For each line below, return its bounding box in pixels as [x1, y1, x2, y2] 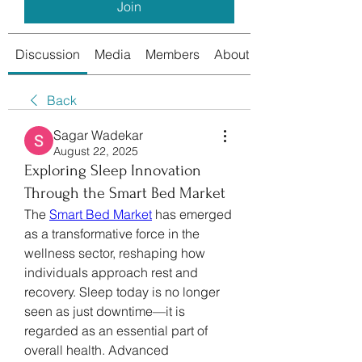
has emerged [152, 205, 232, 222]
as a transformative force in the [24, 225, 200, 242]
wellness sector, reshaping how [24, 244, 205, 261]
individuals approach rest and [24, 263, 198, 280]
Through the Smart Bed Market [24, 183, 225, 202]
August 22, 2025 [53, 143, 138, 158]
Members [145, 45, 200, 62]
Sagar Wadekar [53, 126, 143, 143]
